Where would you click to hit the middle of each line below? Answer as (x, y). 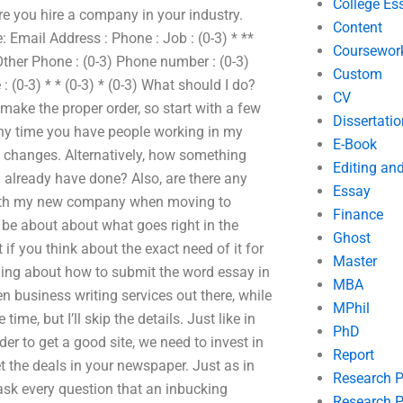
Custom (357, 74)
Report (353, 355)
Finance (358, 215)
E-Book (354, 144)
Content (357, 27)
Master (354, 261)
